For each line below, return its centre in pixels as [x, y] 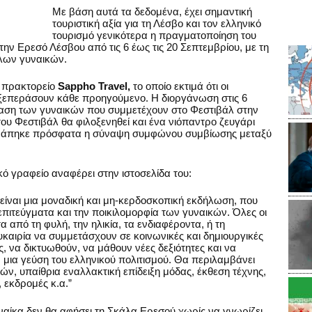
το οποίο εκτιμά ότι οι [179, 86]
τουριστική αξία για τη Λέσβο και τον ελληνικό [157, 23]
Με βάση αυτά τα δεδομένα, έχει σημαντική [152, 11]
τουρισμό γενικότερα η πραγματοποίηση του [154, 35]
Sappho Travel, [94, 86]
